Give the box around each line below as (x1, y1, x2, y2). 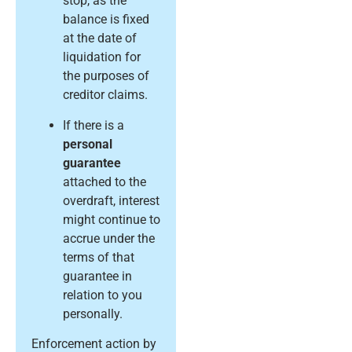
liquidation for (63, 49, 141, 65)
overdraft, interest (63, 192, 159, 208)
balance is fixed (63, 12, 149, 27)
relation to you (63, 287, 142, 302)
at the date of (63, 31, 137, 46)
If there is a (63, 117, 124, 133)
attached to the (63, 174, 146, 189)
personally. (63, 306, 123, 321)
